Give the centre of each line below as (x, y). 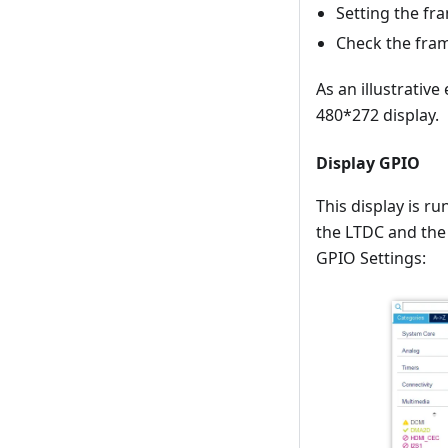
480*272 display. (377, 115)
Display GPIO (368, 163)
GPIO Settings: (371, 258)
